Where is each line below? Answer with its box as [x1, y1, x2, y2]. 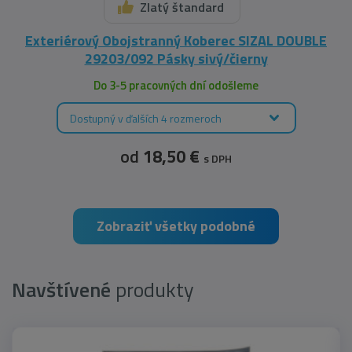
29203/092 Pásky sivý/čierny [84, 48, 268, 70]
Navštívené [12, 274, 111, 306]
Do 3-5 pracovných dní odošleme [93, 76, 258, 95]
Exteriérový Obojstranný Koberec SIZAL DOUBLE [25, 30, 327, 52]
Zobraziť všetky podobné [97, 215, 255, 237]
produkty [111, 274, 194, 306]
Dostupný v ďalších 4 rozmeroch [69, 109, 222, 126]
